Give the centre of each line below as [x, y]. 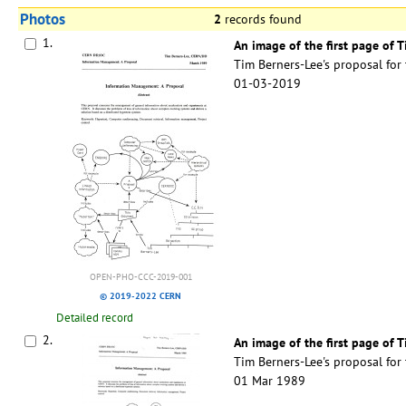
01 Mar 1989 [270, 381]
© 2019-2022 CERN [140, 296]
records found [265, 19]
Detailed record [95, 318]
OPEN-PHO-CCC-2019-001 [140, 277]
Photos [43, 19]
